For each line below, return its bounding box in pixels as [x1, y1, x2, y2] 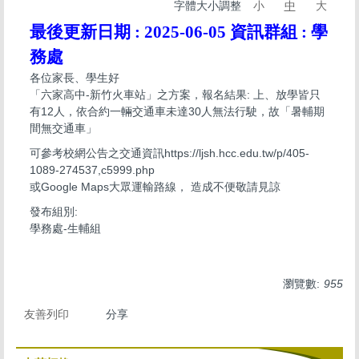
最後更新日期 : [30, 22, 144, 42]
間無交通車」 [30, 121, 97, 135]
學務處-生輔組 [30, 221, 101, 235]
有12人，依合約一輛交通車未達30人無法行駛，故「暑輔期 [30, 104, 325, 118]
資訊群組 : [230, 22, 311, 42]
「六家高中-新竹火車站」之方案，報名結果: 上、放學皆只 [30, 87, 321, 101]
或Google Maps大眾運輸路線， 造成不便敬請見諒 [30, 179, 280, 193]
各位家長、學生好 [30, 71, 119, 84]
